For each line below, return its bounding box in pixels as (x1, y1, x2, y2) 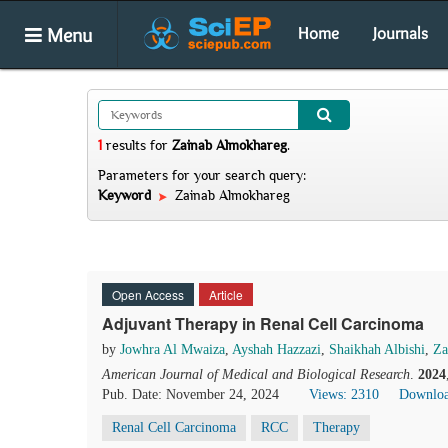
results (102, 137, 150, 153)
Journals (373, 23, 428, 43)
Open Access (112, 286, 184, 303)
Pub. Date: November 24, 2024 (102, 387, 279, 402)
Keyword (98, 187, 155, 203)
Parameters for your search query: (98, 167, 306, 183)
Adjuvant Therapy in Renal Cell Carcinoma (102, 312, 424, 335)
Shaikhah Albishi (329, 342, 425, 357)
